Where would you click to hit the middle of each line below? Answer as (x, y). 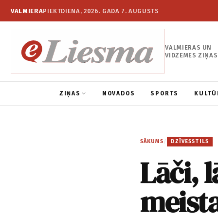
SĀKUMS (152, 142)
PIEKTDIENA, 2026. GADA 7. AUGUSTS (101, 11)
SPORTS (165, 94)
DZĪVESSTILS (190, 142)
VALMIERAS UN (189, 47)
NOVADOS (118, 94)
